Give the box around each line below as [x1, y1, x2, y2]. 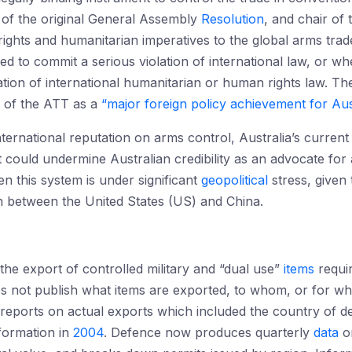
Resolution [201, 11, 264, 27]
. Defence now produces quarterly [104, 324, 313, 340]
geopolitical [201, 172, 268, 188]
